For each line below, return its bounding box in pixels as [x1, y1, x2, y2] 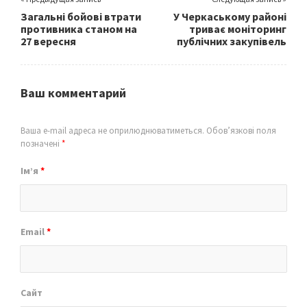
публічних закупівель [177, 34, 286, 48]
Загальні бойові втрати [21, 10, 141, 23]
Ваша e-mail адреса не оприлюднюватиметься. [21, 125, 204, 136]
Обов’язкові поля [204, 125, 276, 136]
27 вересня [21, 34, 76, 48]
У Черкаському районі [173, 10, 286, 23]
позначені [21, 138, 62, 149]
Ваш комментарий [21, 85, 126, 101]
